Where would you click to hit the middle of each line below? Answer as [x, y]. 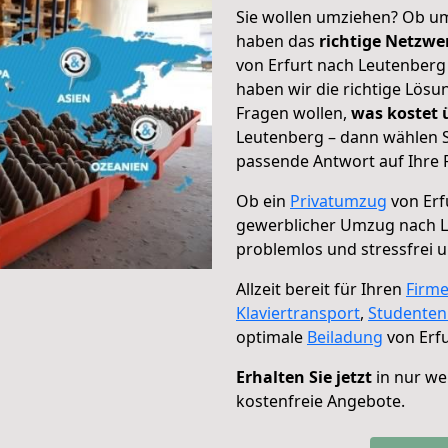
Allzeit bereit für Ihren [321, 289]
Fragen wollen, [293, 113]
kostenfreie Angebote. [320, 401]
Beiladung [345, 337]
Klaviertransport [298, 313]
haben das [277, 41]
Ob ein [263, 201]
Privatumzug [338, 201]
